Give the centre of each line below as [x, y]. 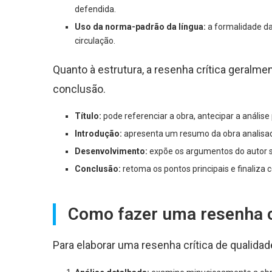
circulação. [95, 40]
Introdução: [98, 133]
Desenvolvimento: [111, 151]
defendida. [95, 9]
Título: [88, 116]
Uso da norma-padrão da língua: [140, 26]
